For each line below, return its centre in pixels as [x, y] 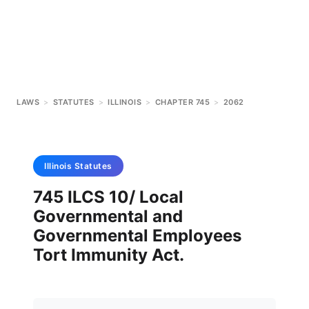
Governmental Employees [137, 236]
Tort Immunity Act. [109, 255]
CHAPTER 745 [182, 102]
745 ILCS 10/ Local [108, 197]
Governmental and [108, 216]
